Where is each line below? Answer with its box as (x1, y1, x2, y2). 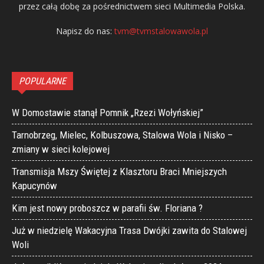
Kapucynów (12, 180, 57, 192)
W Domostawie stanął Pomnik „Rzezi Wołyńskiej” (12, 107, 203, 118)
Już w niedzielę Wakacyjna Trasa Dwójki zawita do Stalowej (12, 225, 247, 236)
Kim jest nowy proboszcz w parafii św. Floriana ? (12, 202, 203, 214)
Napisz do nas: (56, 25, 114, 37)
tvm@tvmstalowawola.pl (114, 25, 208, 37)
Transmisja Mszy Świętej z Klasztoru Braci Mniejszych (12, 166, 227, 177)
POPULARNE (19, 75, 66, 87)
